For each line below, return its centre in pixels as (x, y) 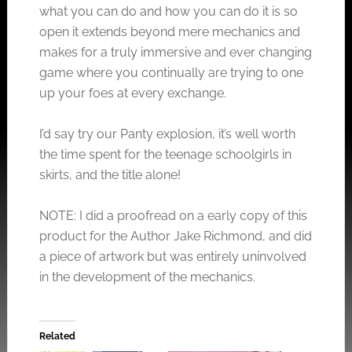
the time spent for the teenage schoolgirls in (165, 154)
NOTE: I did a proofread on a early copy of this (173, 216)
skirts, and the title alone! (110, 175)
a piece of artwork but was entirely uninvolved (172, 257)
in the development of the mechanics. (147, 277)
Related (57, 336)
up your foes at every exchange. (132, 93)
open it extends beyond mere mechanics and (169, 32)
